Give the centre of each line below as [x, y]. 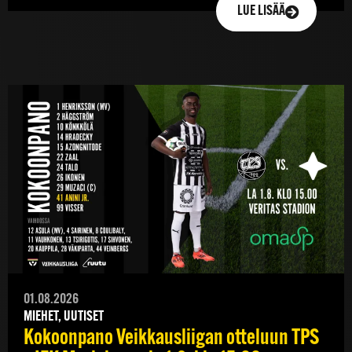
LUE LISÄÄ [261, 11]
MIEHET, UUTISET [64, 317]
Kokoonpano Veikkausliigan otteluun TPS [171, 339]
